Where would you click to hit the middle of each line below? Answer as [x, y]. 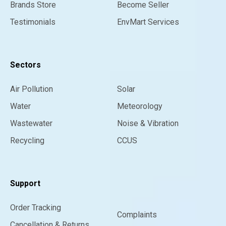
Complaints [137, 215]
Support [25, 184]
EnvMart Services [148, 22]
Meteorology [140, 106]
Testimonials [33, 22]
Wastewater [31, 124]
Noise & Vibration [148, 124]
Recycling [27, 141]
